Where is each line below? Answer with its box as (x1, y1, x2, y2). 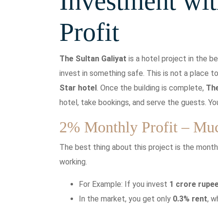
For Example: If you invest (79, 179, 169, 189)
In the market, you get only (79, 194, 173, 203)
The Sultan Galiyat (59, 54, 127, 63)
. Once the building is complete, (97, 83, 206, 92)
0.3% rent (173, 194, 207, 203)
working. (59, 157, 87, 166)
